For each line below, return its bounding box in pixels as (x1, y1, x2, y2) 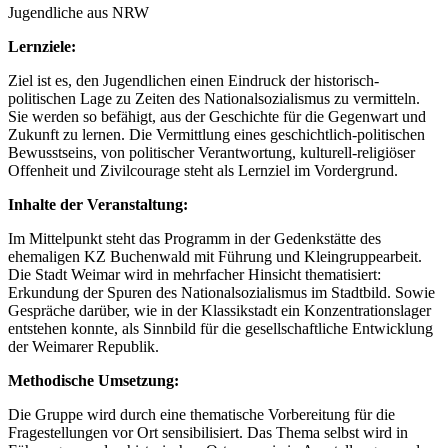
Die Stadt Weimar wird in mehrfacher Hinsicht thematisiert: (8, 265, 381, 283)
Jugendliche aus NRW (8, 3, 149, 21)
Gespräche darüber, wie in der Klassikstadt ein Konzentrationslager (8, 301, 431, 319)
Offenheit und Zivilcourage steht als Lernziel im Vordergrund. (8, 161, 398, 179)
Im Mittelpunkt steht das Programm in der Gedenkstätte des (8, 229, 381, 247)
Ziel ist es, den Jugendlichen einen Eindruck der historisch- (8, 71, 379, 89)
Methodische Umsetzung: (8, 371, 179, 389)
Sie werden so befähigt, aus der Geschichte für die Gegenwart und (8, 107, 426, 125)
